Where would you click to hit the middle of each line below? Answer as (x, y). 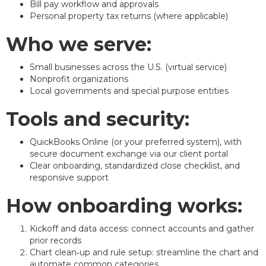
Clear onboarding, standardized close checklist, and (135, 165)
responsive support (69, 177)
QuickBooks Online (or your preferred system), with (136, 142)
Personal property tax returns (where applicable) (129, 16)
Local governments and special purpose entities (129, 91)
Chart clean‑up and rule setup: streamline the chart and (144, 252)
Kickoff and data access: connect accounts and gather (142, 228)
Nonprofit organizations (79, 79)
